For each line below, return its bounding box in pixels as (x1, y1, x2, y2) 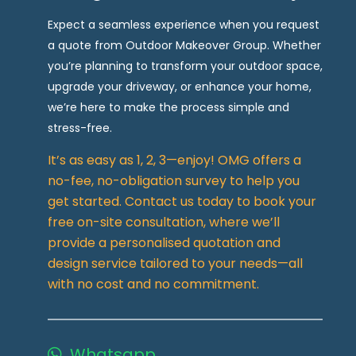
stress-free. (48, 119, 112, 136)
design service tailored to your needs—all (48, 253, 303, 273)
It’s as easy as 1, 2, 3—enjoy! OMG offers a (48, 150, 301, 169)
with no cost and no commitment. (48, 274, 259, 293)
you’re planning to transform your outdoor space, (48, 57, 323, 74)
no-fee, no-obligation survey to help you (48, 171, 300, 190)
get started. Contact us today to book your (48, 192, 316, 211)
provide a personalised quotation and (48, 233, 281, 252)
